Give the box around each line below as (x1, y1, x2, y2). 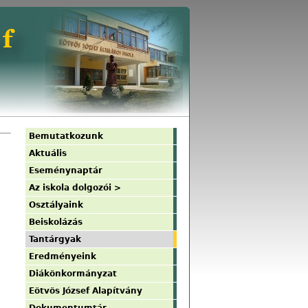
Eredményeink (29, 252, 96, 261)
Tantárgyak (29, 234, 81, 244)
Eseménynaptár (29, 166, 102, 175)
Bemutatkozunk (29, 131, 103, 141)
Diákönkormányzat (29, 269, 117, 278)
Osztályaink (29, 200, 83, 210)
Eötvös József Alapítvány (29, 286, 142, 296)
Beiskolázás (29, 217, 82, 227)
